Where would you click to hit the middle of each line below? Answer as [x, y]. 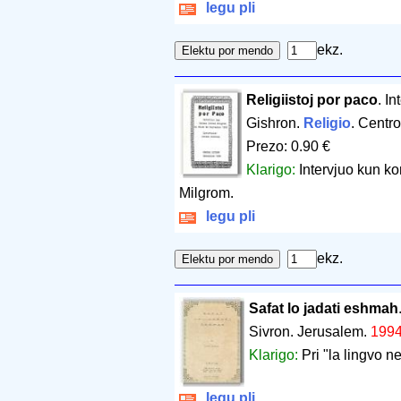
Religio [327, 124]
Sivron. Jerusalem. [309, 332]
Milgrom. [206, 193]
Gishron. [275, 124]
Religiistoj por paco [312, 100]
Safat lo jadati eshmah [323, 309]
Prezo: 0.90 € [288, 147]
